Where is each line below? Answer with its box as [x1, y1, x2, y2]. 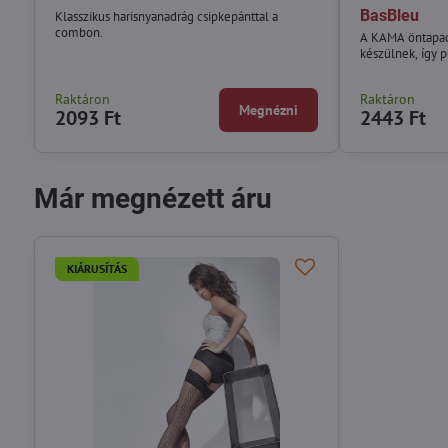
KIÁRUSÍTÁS [66, 260, 127, 276]
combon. [54, 23, 103, 41]
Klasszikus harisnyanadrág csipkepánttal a [54, 7, 278, 25]
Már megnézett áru [33, 181, 272, 215]
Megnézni [239, 100, 299, 119]
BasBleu [360, 5, 420, 25]
